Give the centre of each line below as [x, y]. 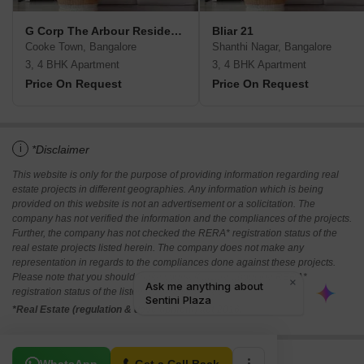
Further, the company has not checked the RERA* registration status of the [175, 234]
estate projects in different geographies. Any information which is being [168, 190]
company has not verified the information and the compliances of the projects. [182, 219]
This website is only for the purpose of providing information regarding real [175, 175]
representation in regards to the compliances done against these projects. [174, 263]
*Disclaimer [61, 150]
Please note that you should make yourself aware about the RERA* [160, 277]
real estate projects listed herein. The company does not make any [158, 248]
